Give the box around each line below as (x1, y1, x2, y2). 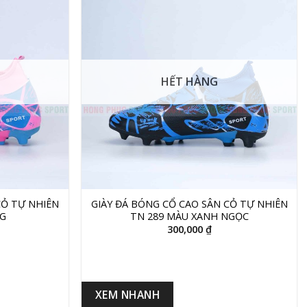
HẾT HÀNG (160, 74, 218, 90)
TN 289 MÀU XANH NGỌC (130, 209, 249, 223)
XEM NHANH (95, 286, 160, 302)
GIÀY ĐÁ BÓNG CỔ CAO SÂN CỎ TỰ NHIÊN (90, 197, 288, 210)
